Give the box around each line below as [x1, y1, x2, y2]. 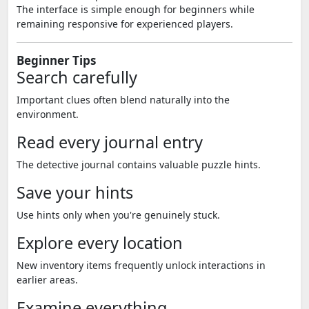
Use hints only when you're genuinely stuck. [17, 208, 220, 221]
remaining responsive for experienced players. [17, 17, 233, 30]
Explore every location [17, 232, 183, 254]
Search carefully [17, 66, 137, 88]
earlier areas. [17, 273, 78, 286]
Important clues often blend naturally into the [17, 93, 230, 106]
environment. [17, 108, 79, 121]
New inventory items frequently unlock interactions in [17, 259, 266, 272]
